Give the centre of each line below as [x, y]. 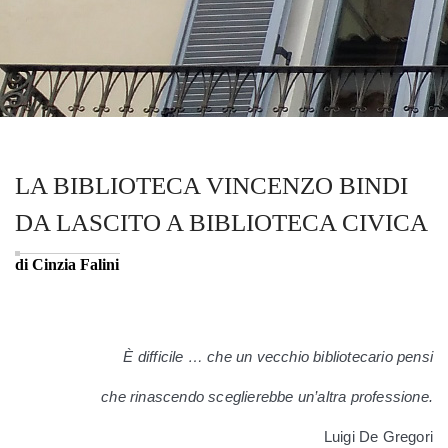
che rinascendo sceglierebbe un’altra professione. [267, 397]
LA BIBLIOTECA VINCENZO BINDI [211, 186]
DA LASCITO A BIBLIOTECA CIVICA [221, 223]
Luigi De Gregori [378, 437]
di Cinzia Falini [67, 265]
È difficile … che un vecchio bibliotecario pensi [278, 357]
